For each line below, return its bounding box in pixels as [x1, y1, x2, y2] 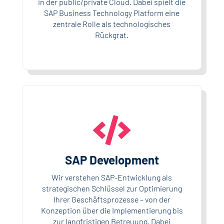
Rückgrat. [95, 29, 129, 39]
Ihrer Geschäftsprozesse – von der [53, 194, 170, 204]
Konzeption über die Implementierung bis [40, 205, 183, 215]
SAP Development [64, 152, 159, 167]
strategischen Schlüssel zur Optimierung [41, 183, 182, 193]
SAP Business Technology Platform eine [44, 7, 180, 17]
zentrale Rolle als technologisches [53, 18, 171, 28]
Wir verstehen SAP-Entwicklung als [51, 172, 172, 182]
